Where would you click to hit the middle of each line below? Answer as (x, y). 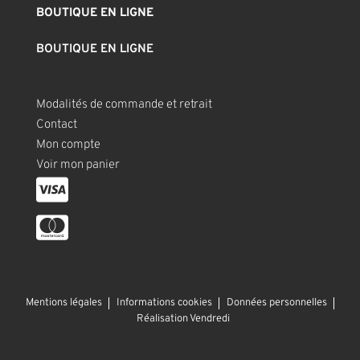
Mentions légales (63, 303)
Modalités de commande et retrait (124, 105)
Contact (56, 125)
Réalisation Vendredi (184, 319)
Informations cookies (164, 303)
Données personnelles (276, 303)
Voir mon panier (78, 166)
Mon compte (68, 145)
